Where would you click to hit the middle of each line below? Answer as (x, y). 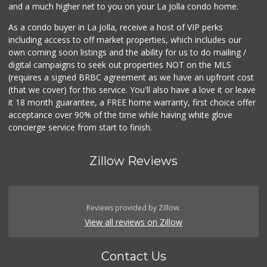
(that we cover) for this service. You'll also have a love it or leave (132, 90)
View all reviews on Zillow (133, 222)
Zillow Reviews (133, 161)
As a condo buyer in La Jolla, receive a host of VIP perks (116, 27)
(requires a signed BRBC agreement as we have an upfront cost (131, 77)
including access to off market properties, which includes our (125, 40)
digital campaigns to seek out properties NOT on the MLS (120, 65)
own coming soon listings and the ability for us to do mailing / (128, 52)
